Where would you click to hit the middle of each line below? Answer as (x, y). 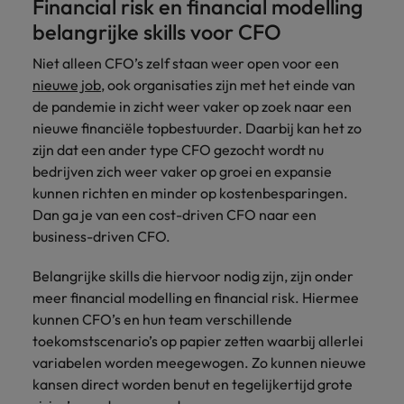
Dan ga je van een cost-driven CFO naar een (174, 215)
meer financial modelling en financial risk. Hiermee (196, 298)
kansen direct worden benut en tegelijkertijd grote (193, 384)
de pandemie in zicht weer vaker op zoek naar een (192, 106)
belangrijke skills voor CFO (157, 32)
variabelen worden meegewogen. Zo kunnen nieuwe (199, 363)
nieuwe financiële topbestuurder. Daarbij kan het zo (197, 128)
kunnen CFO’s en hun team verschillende (162, 319)
